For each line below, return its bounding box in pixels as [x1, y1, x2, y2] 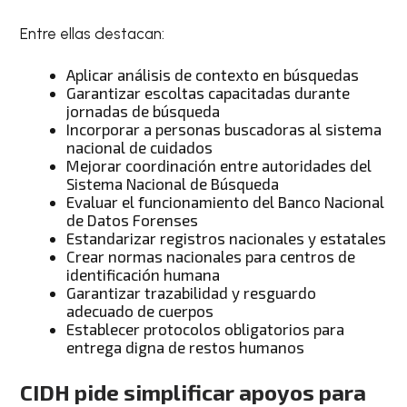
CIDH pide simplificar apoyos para [20, 378, 367, 405]
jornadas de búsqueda [66, 102, 221, 121]
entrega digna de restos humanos [66, 338, 305, 357]
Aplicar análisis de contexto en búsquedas [66, 65, 360, 84]
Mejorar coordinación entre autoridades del [66, 156, 372, 175]
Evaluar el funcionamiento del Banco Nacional [66, 193, 385, 212]
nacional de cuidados [66, 138, 213, 157]
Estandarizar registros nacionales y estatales [66, 229, 387, 248]
